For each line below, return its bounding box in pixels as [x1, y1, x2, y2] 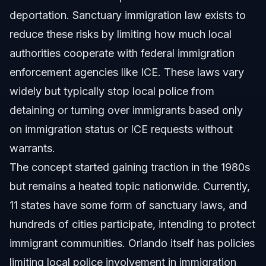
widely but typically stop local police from [9, 85, 214, 98]
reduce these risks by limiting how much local [9, 28, 232, 41]
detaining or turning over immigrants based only [9, 104, 243, 117]
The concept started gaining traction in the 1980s [9, 161, 250, 174]
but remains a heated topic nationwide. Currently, [9, 180, 250, 193]
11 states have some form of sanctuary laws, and [9, 199, 247, 212]
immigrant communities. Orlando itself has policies [9, 237, 255, 250]
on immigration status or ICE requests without [9, 123, 233, 136]
